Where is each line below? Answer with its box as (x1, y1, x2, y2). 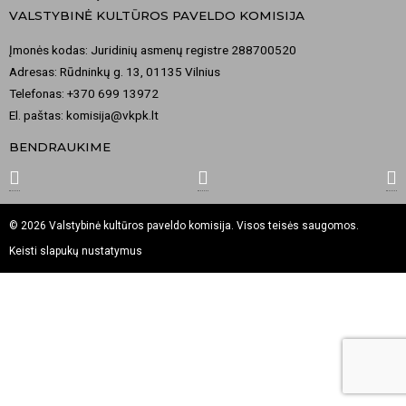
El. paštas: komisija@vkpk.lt (9, 107, 159, 122)
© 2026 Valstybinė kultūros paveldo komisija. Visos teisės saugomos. (9, 218, 359, 232)
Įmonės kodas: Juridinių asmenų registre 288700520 (9, 42, 296, 57)
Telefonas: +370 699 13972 (9, 85, 159, 101)
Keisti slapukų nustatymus (9, 244, 142, 257)
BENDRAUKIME (9, 140, 111, 155)
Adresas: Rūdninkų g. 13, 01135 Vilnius (9, 63, 220, 79)
